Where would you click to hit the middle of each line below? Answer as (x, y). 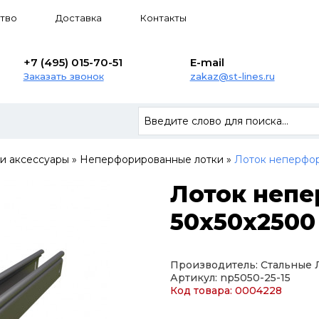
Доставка (79, 18)
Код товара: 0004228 (226, 290)
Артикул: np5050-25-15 (230, 277)
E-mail (207, 63)
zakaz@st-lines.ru (232, 77)
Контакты (163, 18)
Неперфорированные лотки (152, 159)
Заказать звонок (63, 77)
